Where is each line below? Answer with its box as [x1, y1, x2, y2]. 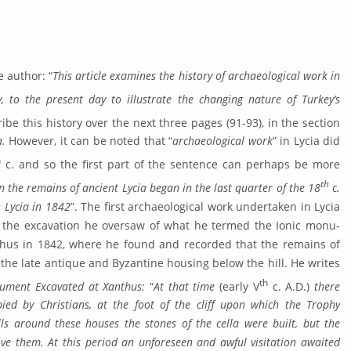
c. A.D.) [267, 278, 310, 294]
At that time [153, 278, 220, 294]
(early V [219, 278, 259, 294]
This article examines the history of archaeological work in [52, 67, 341, 83]
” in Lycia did [272, 133, 341, 149]
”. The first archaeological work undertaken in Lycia [70, 198, 340, 214]
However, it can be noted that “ [5, 133, 173, 149]
